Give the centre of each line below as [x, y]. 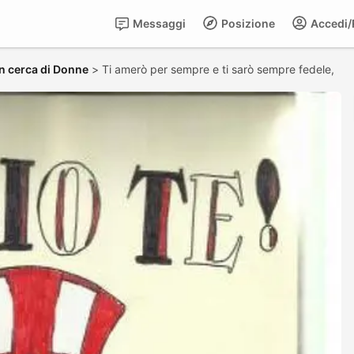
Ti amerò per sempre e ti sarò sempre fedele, [220, 69]
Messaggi [158, 23]
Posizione [247, 23]
